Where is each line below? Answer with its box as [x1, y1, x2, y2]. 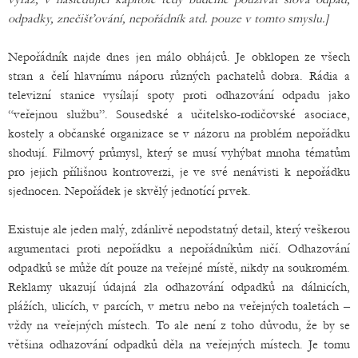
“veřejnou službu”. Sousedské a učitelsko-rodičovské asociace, [8, 107, 350, 122]
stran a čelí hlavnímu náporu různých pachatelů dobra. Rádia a [8, 69, 350, 84]
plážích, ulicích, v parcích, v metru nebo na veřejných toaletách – [8, 299, 350, 314]
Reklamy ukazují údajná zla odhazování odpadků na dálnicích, [8, 280, 350, 295]
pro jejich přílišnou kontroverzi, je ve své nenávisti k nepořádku [8, 165, 350, 180]
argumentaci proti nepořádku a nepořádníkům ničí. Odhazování [8, 241, 350, 257]
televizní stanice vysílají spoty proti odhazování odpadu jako [8, 88, 350, 103]
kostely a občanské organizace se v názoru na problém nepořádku [8, 126, 350, 141]
